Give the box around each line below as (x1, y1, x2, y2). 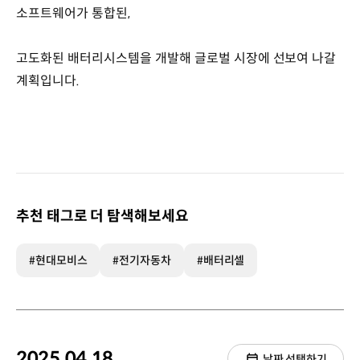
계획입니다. (16, 72, 83, 89)
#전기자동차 (112, 252, 171, 268)
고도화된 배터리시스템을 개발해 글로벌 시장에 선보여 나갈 (16, 49, 337, 67)
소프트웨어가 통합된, (16, 4, 133, 22)
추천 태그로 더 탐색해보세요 (16, 207, 189, 225)
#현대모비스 (29, 252, 88, 268)
